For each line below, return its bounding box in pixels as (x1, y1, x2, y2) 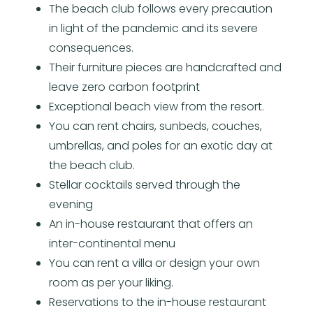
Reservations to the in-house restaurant (49, 293, 266, 310)
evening (49, 196, 93, 212)
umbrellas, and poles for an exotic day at (49, 137, 272, 154)
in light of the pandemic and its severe (49, 20, 258, 36)
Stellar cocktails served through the (49, 176, 240, 193)
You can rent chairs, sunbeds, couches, (49, 117, 262, 134)
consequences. (49, 39, 133, 56)
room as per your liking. (49, 274, 173, 291)
